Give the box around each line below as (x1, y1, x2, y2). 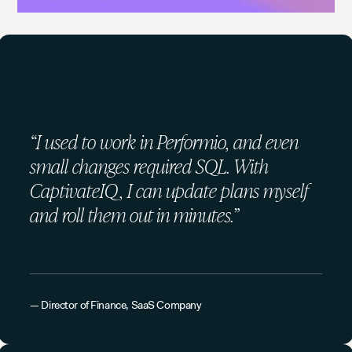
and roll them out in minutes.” (30, 200, 240, 229)
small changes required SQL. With (30, 152, 269, 180)
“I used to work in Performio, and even (30, 127, 299, 156)
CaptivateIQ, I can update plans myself (30, 176, 310, 204)
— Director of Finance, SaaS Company (30, 298, 202, 313)
